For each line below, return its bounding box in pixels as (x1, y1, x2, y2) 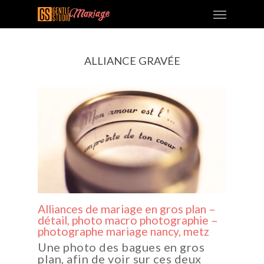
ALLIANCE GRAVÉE (84, 54, 180, 67)
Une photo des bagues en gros (38, 239, 204, 254)
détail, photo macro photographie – (38, 213, 218, 227)
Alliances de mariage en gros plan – (38, 202, 216, 216)
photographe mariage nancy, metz (38, 224, 209, 238)
